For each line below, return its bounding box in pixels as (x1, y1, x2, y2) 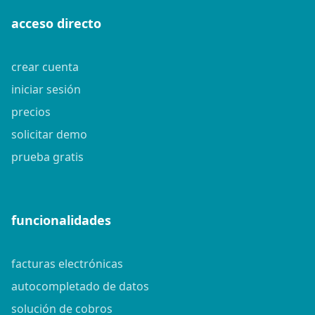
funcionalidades (11, 211, 111, 229)
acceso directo (11, 14, 101, 32)
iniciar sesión (11, 81, 81, 97)
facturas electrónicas (11, 255, 123, 271)
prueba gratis (11, 148, 84, 165)
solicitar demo (11, 126, 87, 142)
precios (11, 103, 51, 120)
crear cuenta (11, 58, 79, 75)
